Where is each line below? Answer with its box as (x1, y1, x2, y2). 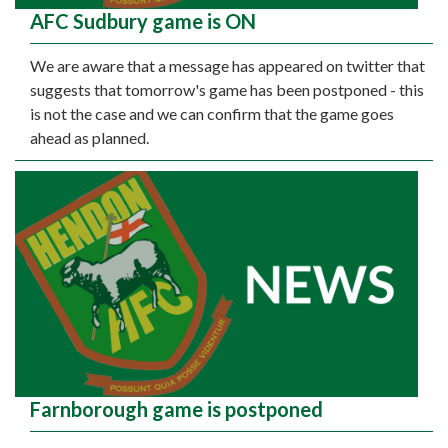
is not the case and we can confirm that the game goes (30, 103, 394, 123)
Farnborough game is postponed (30, 397, 323, 422)
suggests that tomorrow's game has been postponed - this (30, 79, 424, 99)
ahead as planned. (30, 127, 149, 147)
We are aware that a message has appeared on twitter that (30, 55, 425, 75)
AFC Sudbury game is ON (30, 8, 256, 33)
